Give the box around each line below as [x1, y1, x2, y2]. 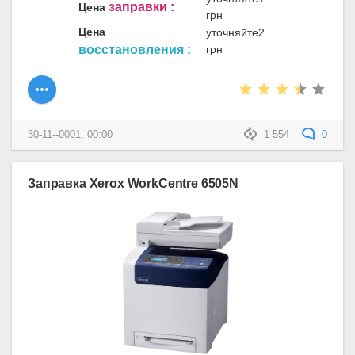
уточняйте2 [206, 25, 265, 39]
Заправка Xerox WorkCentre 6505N [28, 176, 239, 191]
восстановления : [78, 42, 191, 56]
